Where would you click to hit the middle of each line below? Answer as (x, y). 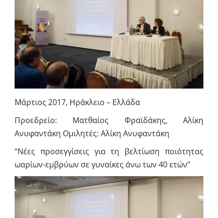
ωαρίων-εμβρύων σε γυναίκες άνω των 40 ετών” (102, 165)
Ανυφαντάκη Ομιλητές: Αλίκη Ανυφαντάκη (92, 134)
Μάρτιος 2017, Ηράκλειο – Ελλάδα (77, 102)
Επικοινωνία (30, 66)
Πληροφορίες (32, 34)
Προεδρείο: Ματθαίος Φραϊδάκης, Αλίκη (109, 120)
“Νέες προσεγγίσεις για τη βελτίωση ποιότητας (109, 152)
